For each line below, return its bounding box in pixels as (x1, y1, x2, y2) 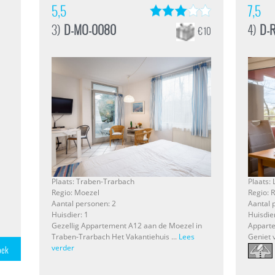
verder (52, 242, 74, 254)
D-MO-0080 (64, 21, 116, 37)
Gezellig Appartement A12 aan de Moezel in (52, 220, 202, 231)
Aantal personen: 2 (52, 198, 116, 209)
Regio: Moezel (52, 187, 99, 198)
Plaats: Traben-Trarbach (52, 176, 134, 187)
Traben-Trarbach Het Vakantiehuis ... (52, 231, 179, 242)
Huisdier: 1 (52, 209, 88, 220)
